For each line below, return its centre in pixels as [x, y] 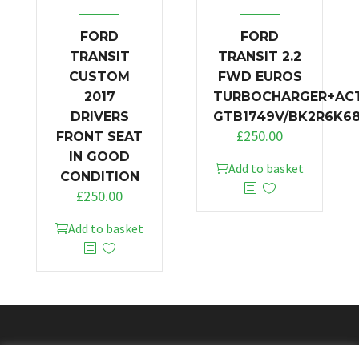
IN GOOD [99, 156]
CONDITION [99, 176]
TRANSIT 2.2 [260, 56]
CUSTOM [99, 76]
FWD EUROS [260, 76]
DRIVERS [99, 116]
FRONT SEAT [99, 136]
